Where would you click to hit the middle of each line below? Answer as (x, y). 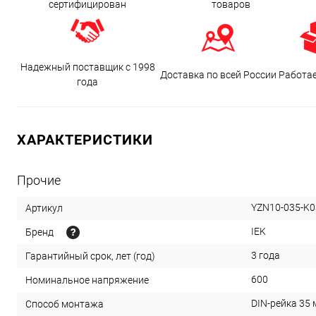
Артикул (44, 208)
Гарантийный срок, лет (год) (90, 256)
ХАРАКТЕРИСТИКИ (85, 140)
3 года (266, 255)
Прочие (39, 180)
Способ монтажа (65, 304)
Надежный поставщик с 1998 (87, 67)
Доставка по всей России (218, 74)
